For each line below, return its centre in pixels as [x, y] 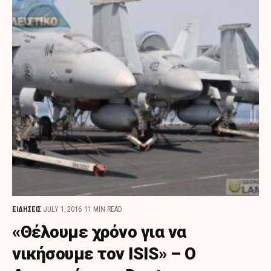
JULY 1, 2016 [63, 209]
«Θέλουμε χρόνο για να [99, 232]
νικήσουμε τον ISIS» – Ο [104, 253]
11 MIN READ [103, 209]
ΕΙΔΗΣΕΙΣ [27, 209]
